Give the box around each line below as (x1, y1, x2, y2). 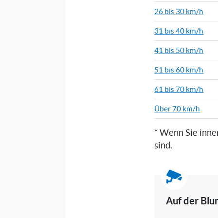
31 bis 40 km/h (154, 27, 204, 36)
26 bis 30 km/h (154, 7, 204, 16)
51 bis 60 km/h (154, 66, 204, 74)
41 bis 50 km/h (154, 46, 204, 55)
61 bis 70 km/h (154, 85, 204, 94)
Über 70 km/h (154, 105, 200, 113)
